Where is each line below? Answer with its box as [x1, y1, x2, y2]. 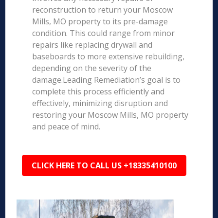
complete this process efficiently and [32, 86, 165, 97]
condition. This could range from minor [32, 28, 175, 38]
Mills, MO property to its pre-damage [32, 16, 168, 27]
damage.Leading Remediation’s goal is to [32, 74, 181, 85]
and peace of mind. [32, 121, 101, 132]
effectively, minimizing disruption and [32, 98, 168, 109]
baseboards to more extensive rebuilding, [32, 51, 185, 62]
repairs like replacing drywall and [32, 39, 153, 50]
